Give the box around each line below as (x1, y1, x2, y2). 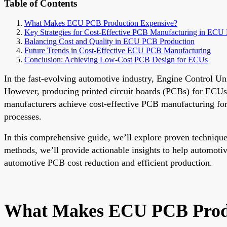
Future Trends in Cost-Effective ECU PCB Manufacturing (24, 46, 211, 55)
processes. (4, 111, 42, 122)
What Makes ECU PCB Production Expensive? (24, 18, 177, 27)
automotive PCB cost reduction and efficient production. (4, 157, 212, 168)
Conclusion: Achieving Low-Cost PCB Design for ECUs (24, 55, 208, 64)
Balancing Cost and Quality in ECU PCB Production (24, 36, 195, 46)
